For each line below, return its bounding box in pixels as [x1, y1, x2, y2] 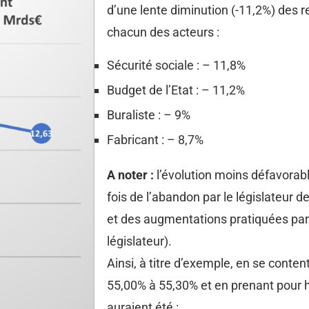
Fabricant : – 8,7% [107, 132, 203, 147]
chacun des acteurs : [107, 24, 219, 39]
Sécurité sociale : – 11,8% [107, 57, 246, 72]
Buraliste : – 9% [107, 107, 190, 122]
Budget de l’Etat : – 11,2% [107, 82, 245, 97]
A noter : [107, 167, 157, 182]
